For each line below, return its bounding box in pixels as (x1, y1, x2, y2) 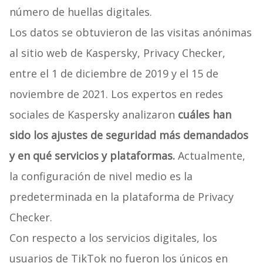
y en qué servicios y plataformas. (9, 149, 178, 163)
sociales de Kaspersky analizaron (9, 107, 175, 122)
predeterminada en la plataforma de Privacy (9, 190, 234, 204)
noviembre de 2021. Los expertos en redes (9, 87, 223, 102)
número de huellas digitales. (9, 5, 152, 19)
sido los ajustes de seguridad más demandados (9, 128, 248, 143)
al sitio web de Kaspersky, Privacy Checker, (9, 46, 225, 60)
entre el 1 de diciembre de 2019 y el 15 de (9, 66, 218, 81)
